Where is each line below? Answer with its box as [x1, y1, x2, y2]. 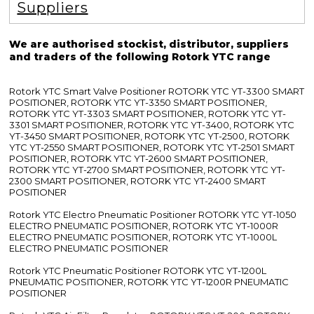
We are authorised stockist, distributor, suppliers [9, 38, 289, 51]
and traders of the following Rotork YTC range [9, 50, 271, 64]
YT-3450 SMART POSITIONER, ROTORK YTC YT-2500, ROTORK [9, 130, 290, 142]
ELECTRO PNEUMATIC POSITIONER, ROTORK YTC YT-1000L [9, 231, 278, 243]
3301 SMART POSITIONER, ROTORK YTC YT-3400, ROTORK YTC [9, 119, 295, 131]
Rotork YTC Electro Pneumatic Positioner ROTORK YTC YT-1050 [9, 209, 297, 221]
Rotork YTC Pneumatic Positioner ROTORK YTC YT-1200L [9, 265, 267, 277]
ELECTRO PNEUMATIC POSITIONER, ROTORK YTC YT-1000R [9, 220, 279, 232]
